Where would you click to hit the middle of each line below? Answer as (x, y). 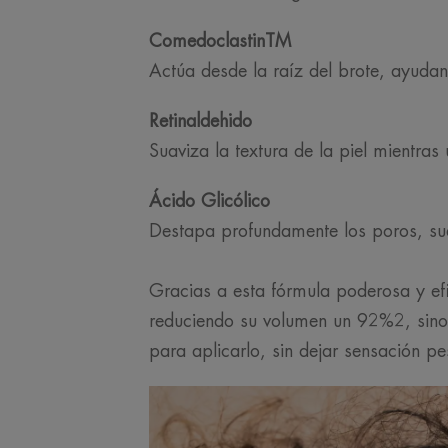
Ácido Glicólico (209, 200)
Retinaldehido (200, 120)
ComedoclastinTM (222, 40)
